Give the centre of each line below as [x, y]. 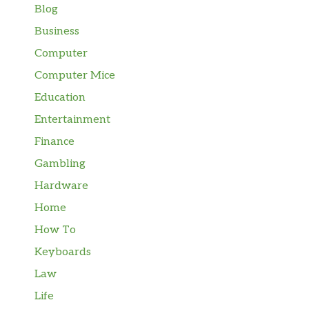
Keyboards [63, 252]
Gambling [60, 163]
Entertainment [72, 119]
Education [60, 97]
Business [57, 31]
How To [55, 230]
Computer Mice [75, 75]
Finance [54, 141]
